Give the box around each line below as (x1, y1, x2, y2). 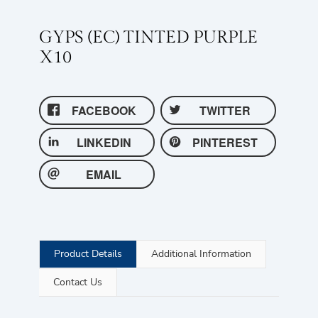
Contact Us (53, 275, 102, 289)
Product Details (54, 246, 122, 261)
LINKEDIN (76, 133, 131, 150)
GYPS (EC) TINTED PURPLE (39, 27, 258, 48)
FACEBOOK (71, 102, 136, 119)
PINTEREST (192, 133, 258, 150)
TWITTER (199, 102, 251, 119)
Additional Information (151, 246, 251, 261)
